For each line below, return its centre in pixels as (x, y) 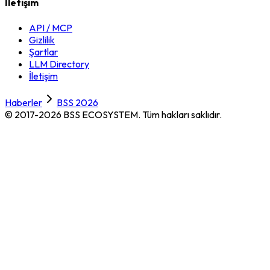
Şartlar (43, 52)
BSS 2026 (77, 102)
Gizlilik (42, 39)
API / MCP (51, 27)
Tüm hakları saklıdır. (182, 114)
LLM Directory (59, 64)
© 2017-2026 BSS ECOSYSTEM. (74, 114)
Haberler (24, 102)
